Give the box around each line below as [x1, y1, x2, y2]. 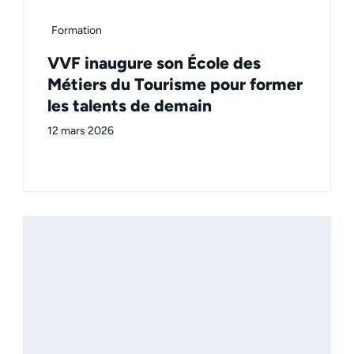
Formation [51, 23, 102, 37]
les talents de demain [47, 95, 212, 115]
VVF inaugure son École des [47, 52, 261, 73]
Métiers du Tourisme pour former [47, 73, 303, 94]
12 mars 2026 [47, 123, 114, 137]
